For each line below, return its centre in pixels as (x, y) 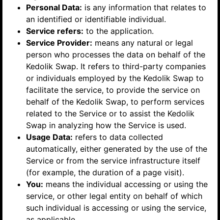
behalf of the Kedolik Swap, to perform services (115, 101)
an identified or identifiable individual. (96, 19)
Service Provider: (59, 42)
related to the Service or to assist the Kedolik (110, 113)
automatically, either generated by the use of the (117, 149)
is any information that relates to (144, 7)
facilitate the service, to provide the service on (113, 90)
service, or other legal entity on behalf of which (114, 196)
